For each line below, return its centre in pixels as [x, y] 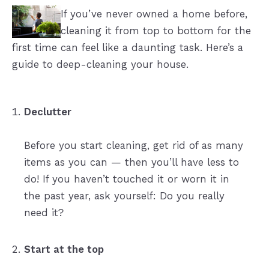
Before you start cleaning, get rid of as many [133, 145]
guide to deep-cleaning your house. [100, 64]
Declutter [47, 111]
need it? [44, 212]
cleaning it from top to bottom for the [156, 30]
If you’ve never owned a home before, [154, 14]
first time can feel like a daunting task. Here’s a [127, 47]
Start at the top [64, 249]
